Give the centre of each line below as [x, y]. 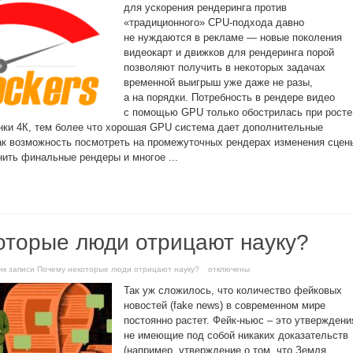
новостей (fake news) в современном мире [225, 305]
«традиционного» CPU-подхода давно [214, 22]
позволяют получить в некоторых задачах [225, 67]
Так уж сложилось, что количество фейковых [233, 290]
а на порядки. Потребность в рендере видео [229, 97]
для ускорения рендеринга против [205, 7]
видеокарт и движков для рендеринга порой [229, 52]
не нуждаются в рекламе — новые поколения [233, 37]
